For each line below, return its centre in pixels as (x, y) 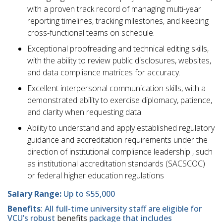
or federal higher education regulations (96, 175)
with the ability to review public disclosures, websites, (119, 60)
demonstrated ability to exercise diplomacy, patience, (120, 100)
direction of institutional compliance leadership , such (120, 151)
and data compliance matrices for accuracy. (104, 72)
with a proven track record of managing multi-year (114, 9)
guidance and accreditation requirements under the (117, 139)
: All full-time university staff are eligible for (121, 208)
